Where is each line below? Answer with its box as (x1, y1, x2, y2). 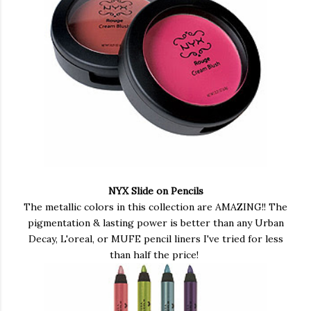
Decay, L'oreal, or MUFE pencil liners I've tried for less (28, 233, 283, 245)
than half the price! (110, 249, 201, 261)
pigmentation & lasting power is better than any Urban (27, 217, 284, 229)
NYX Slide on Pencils (108, 185, 203, 197)
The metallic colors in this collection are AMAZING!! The (24, 201, 287, 213)
